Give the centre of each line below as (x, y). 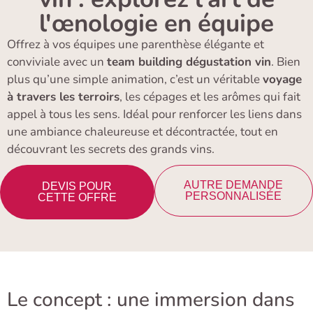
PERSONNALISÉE (234, 196)
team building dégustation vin (189, 62)
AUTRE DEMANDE (234, 185)
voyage (282, 79)
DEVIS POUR (77, 187)
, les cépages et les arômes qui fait (210, 97)
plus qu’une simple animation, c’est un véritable (135, 79)
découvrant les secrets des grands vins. (111, 149)
